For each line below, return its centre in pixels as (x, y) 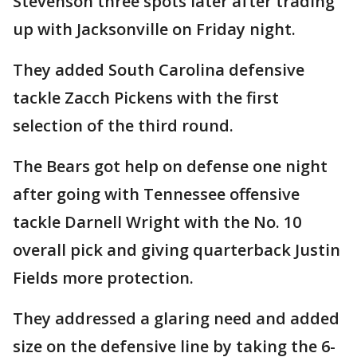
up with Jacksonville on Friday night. (154, 29)
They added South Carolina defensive (159, 70)
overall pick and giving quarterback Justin (177, 250)
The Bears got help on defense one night (170, 167)
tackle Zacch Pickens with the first (146, 98)
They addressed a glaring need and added (176, 319)
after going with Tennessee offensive (156, 194)
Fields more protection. (103, 278)
